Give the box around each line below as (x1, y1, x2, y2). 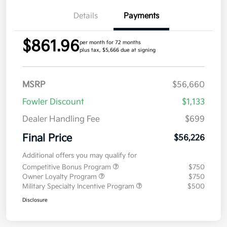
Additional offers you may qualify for (22, 151, 137, 160)
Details (73, 11, 98, 21)
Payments (124, 11, 159, 21)
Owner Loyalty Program (22, 172, 99, 181)
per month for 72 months (80, 39, 141, 46)
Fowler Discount (22, 97, 84, 107)
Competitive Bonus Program (22, 163, 113, 171)
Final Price (22, 132, 72, 144)
